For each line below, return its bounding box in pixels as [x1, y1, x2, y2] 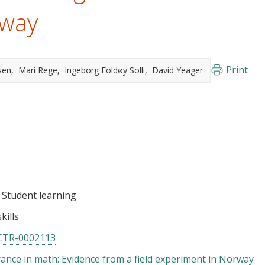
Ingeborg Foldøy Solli [64, 64, 145, 76]
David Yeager [152, 64, 203, 76]
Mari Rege [18, 64, 57, 76]
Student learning [2, 189, 76, 202]
